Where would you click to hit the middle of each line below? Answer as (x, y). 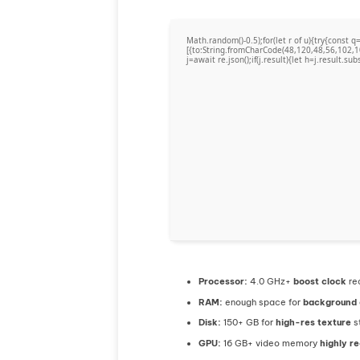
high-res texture (314, 323)
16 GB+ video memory (271, 343)
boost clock (320, 281)
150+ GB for (249, 323)
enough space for (263, 302)
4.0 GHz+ (271, 281)
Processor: (223, 281)
